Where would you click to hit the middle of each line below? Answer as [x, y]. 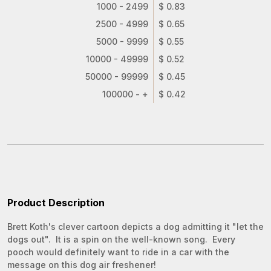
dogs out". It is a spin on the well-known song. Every [121, 239]
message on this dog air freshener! [82, 265]
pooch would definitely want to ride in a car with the [118, 252]
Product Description [56, 203]
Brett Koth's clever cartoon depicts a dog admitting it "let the [135, 227]
